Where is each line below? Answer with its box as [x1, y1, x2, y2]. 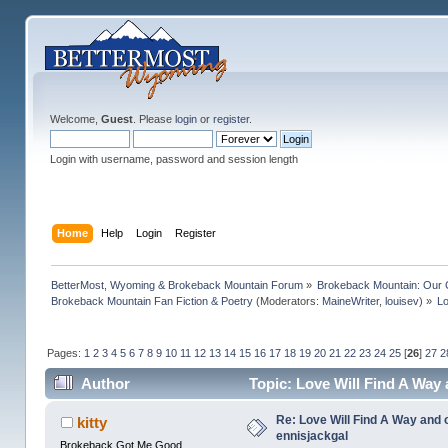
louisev [384, 294, 419, 307]
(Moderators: [252, 294, 322, 307]
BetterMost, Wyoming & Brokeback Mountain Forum [50, 278, 303, 291]
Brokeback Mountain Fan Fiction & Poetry [50, 294, 253, 307]
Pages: [46, 346, 84, 359]
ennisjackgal [276, 429, 349, 444]
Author [80, 375, 130, 393]
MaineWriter [321, 294, 379, 307]
